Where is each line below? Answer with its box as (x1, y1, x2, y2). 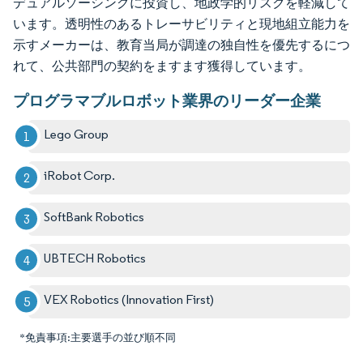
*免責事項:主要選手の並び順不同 (19, 331, 176, 344)
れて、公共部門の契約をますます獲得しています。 (13, 58, 311, 74)
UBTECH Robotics (44, 250, 147, 266)
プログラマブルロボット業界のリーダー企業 (13, 90, 321, 110)
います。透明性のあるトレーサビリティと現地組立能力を (13, 15, 350, 32)
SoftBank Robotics (44, 208, 145, 224)
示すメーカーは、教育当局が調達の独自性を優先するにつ (13, 36, 350, 53)
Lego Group (44, 126, 109, 142)
